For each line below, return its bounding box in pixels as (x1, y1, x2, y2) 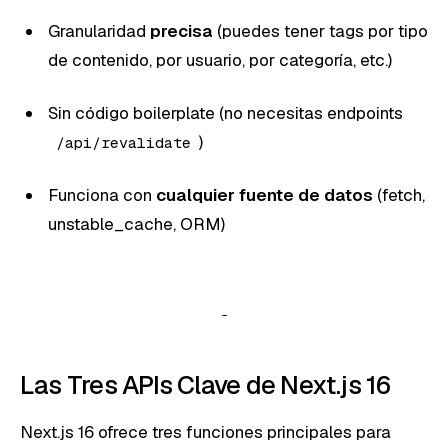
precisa (150, 19, 213, 42)
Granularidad (48, 19, 150, 42)
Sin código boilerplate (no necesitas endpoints (48, 101, 403, 124)
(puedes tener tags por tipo (213, 19, 428, 42)
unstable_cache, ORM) (48, 212, 225, 235)
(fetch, (373, 183, 425, 206)
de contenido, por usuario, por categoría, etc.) (48, 48, 392, 71)
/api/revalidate (56, 132, 191, 152)
